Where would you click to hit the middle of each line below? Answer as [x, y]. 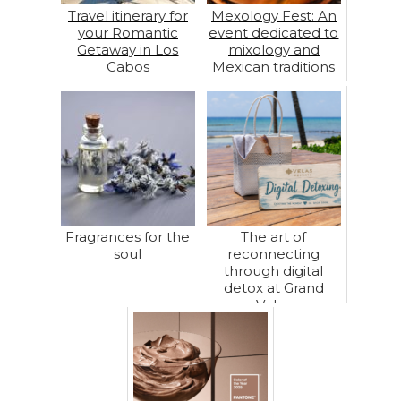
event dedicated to [274, 32]
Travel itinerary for [128, 15]
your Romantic [128, 32]
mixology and [273, 49]
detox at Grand [273, 287]
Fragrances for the [128, 236]
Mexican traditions [274, 66]
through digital [274, 270]
